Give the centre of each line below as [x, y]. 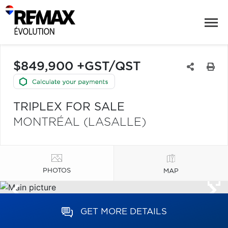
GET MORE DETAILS [123, 211]
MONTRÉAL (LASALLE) [80, 122]
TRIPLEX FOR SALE [69, 107]
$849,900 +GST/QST [77, 67]
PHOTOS [57, 170]
